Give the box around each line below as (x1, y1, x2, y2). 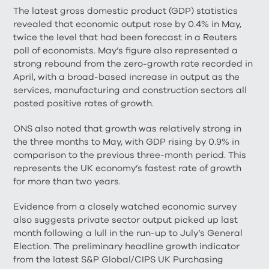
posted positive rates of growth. (13, 98, 157, 108)
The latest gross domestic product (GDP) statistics (13, 6, 238, 16)
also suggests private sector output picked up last (13, 215, 238, 225)
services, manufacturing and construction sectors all (13, 85, 247, 95)
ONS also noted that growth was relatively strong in (13, 124, 242, 133)
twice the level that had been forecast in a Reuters (13, 32, 238, 42)
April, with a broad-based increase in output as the (13, 72, 240, 82)
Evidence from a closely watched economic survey (13, 202, 237, 211)
